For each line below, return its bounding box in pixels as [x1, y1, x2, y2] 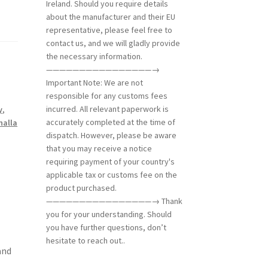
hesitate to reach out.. [45, 234, 125, 246]
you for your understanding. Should [45, 208, 172, 220]
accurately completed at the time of [45, 116, 175, 127]
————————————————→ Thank [45, 195, 182, 206]
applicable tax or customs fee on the [45, 169, 177, 180]
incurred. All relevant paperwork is [45, 103, 169, 114]
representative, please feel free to [45, 24, 172, 35]
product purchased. [45, 182, 117, 193]
